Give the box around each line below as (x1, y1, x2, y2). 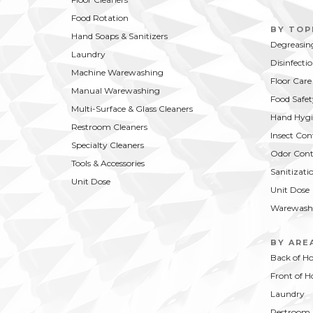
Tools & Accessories (71, 157, 145, 168)
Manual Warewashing (71, 85, 160, 96)
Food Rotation (71, 12, 129, 23)
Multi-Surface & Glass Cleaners (71, 103, 193, 114)
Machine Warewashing (71, 66, 163, 78)
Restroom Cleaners (71, 121, 147, 132)
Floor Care (270, 75, 312, 86)
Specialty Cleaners (71, 139, 144, 150)
